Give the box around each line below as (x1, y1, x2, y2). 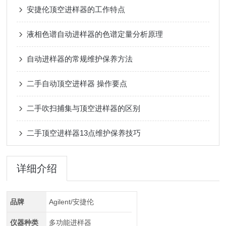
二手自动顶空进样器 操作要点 (27, 79, 128, 88)
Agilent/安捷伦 (48, 198, 94, 206)
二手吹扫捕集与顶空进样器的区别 (27, 104, 141, 112)
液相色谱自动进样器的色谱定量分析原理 (27, 30, 163, 38)
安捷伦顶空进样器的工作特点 (27, 5, 126, 14)
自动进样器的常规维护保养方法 (27, 54, 133, 63)
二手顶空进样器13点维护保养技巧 (27, 129, 141, 137)
